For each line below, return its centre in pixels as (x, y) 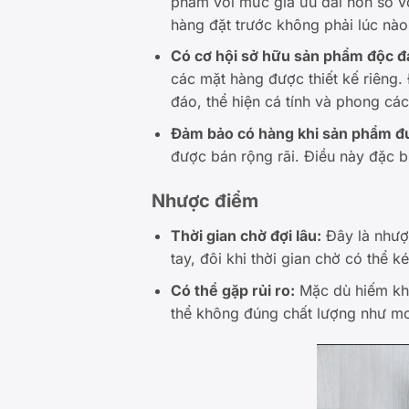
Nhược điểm (205, 201)
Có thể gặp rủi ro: (232, 291)
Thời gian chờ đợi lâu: (246, 236)
